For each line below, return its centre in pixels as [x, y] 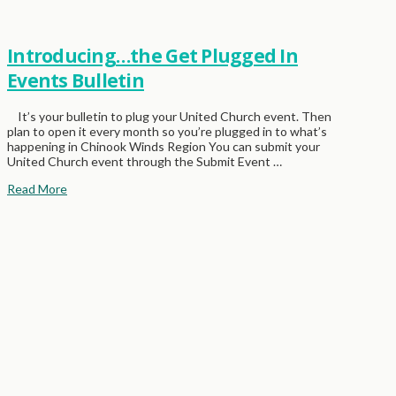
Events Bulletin [76, 81]
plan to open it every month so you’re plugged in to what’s [167, 131]
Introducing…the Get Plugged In [152, 56]
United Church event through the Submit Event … [145, 161]
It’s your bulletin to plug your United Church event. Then [169, 116]
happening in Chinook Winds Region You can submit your [164, 146]
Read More [37, 188]
